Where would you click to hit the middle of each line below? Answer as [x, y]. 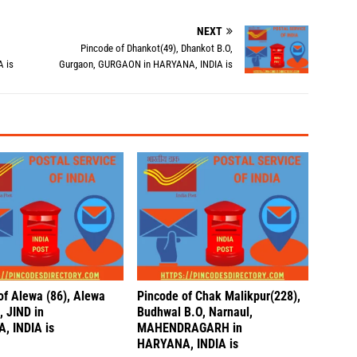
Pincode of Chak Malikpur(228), [219, 296]
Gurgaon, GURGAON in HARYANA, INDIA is [146, 64]
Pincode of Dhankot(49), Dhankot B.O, [157, 48]
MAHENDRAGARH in [190, 328]
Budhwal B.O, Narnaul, [195, 312]
